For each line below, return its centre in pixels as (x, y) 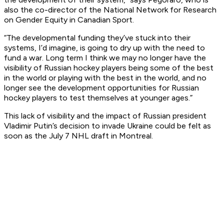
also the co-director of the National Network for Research (110, 10)
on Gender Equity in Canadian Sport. (69, 20)
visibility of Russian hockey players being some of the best (109, 68)
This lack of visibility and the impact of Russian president (105, 116)
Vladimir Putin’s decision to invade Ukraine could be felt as (107, 126)
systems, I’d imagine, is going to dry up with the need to (104, 48)
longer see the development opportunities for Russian (101, 88)
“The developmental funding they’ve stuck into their (97, 38)
